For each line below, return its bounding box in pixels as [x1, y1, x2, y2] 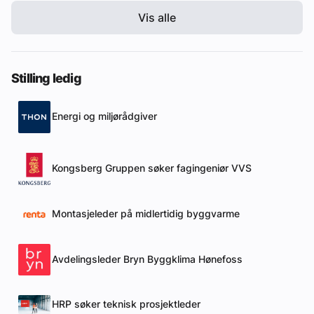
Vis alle [138, 10, 176, 25]
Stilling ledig [11, 70, 81, 86]
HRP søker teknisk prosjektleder [52, 299, 200, 310]
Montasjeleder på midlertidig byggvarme [52, 208, 240, 220]
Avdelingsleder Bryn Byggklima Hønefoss [52, 254, 243, 266]
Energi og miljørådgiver [52, 111, 157, 123]
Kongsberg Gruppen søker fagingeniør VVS [52, 163, 252, 175]
